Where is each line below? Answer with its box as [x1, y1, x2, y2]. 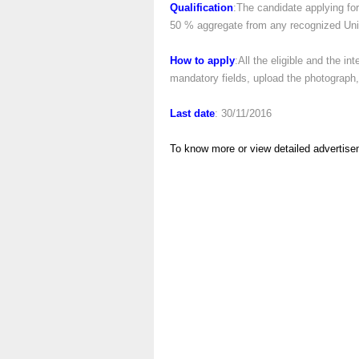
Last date [170, 107, 215, 119]
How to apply [170, 54, 235, 67]
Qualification [170, 2, 233, 14]
